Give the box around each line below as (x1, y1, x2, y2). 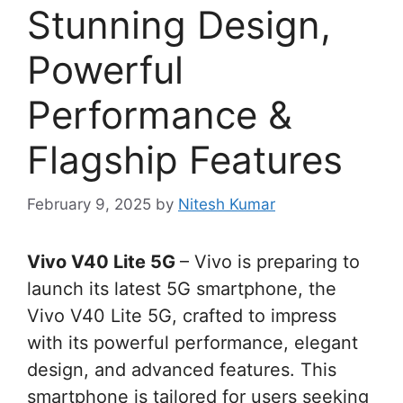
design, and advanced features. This (27, 358, 336, 381)
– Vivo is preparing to (180, 250, 360, 273)
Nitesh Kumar (178, 194, 275, 213)
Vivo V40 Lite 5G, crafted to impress (27, 304, 336, 327)
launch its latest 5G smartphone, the (27, 277, 336, 300)
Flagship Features (27, 137, 343, 184)
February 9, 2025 (27, 194, 151, 213)
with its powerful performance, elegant (27, 331, 358, 354)
